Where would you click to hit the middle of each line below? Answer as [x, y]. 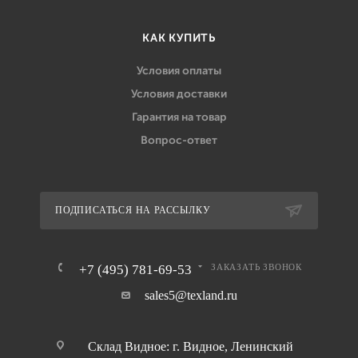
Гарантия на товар [179, 117]
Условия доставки [179, 94]
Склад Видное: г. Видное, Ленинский [191, 346]
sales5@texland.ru [191, 295]
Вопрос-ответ [179, 140]
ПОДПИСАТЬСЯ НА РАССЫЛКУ [133, 211]
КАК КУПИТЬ [179, 38]
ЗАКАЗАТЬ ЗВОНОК [257, 267]
